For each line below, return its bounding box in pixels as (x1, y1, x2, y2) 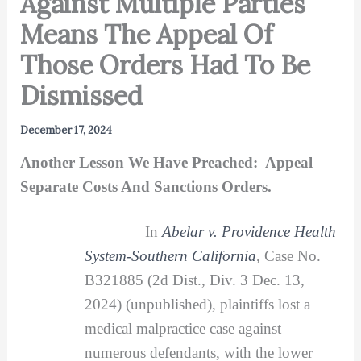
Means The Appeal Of (19, 17, 272, 51)
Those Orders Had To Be (19, 48, 310, 81)
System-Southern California (84, 247, 256, 264)
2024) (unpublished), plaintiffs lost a (84, 295, 310, 313)
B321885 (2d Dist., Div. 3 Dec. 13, (84, 271, 305, 288)
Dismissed (19, 78, 143, 112)
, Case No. (255, 247, 321, 264)
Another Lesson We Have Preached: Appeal (19, 153, 313, 171)
